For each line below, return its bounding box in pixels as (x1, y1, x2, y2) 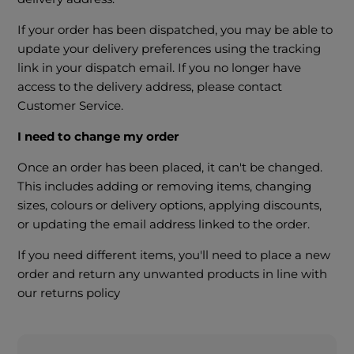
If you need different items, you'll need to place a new (17, 247, 331, 263)
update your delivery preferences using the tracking (17, 41, 322, 57)
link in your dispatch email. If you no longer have (17, 60, 302, 76)
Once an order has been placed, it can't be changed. (17, 160, 323, 175)
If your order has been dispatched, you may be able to (17, 22, 333, 38)
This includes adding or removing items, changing (17, 179, 312, 194)
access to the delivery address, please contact (17, 79, 283, 95)
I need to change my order (17, 129, 179, 145)
